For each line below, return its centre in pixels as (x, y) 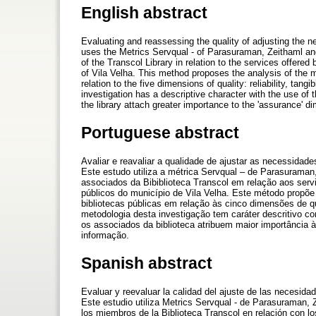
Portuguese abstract (160, 132)
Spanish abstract (147, 263)
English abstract (144, 12)
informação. (105, 236)
